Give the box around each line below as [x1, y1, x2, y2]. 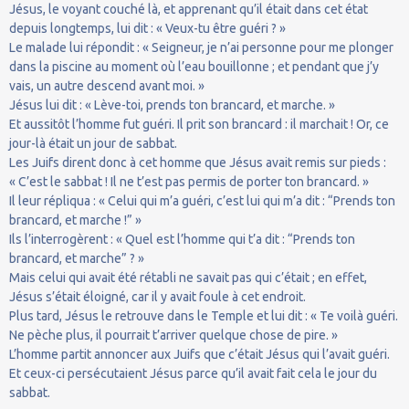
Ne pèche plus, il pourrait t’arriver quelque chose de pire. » [9, 327, 338, 342]
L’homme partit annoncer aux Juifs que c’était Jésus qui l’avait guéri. [9, 346, 390, 362]
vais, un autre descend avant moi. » [9, 78, 204, 93]
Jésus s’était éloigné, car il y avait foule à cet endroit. [9, 288, 306, 304]
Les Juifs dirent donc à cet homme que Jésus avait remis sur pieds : [9, 154, 386, 170]
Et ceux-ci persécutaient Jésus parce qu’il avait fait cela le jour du [9, 365, 377, 381]
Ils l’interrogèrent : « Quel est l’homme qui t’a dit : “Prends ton [9, 231, 355, 246]
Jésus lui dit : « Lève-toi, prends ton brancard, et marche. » [9, 97, 335, 112]
